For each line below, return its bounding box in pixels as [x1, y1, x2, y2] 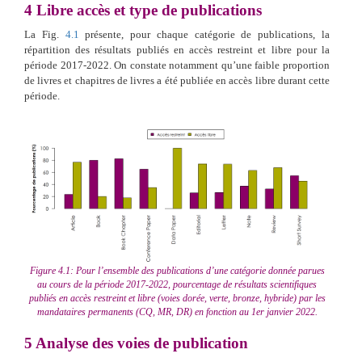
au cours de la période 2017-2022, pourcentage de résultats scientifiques [37, 278, 317, 290]
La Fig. [24, 27, 65, 40]
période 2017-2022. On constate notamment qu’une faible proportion [24, 58, 330, 71]
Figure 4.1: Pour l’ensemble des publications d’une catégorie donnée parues [29, 264, 325, 276]
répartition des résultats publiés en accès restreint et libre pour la [24, 43, 330, 56]
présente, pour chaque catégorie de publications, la [78, 27, 330, 40]
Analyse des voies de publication [32, 334, 248, 351]
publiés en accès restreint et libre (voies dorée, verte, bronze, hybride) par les [28, 292, 326, 304]
